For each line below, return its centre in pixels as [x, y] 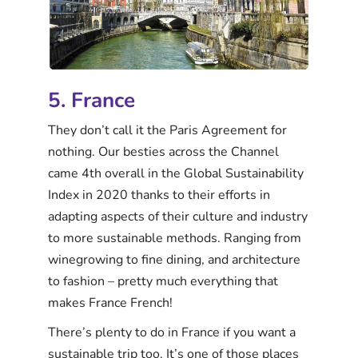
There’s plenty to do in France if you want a [172, 332]
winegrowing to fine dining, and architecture [174, 259]
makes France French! [110, 302]
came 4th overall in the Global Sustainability [176, 173]
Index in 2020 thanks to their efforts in [159, 195]
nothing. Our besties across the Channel [163, 151]
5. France [91, 100]
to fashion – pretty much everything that [163, 281]
